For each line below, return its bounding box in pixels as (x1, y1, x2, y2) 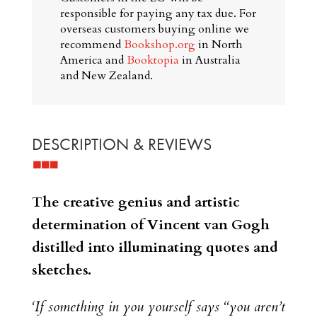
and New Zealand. (59, 68, 153, 84)
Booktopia (126, 52, 179, 69)
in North (195, 37, 243, 53)
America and (59, 52, 127, 69)
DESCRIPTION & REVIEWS (31, 134, 212, 155)
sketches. (31, 260, 91, 280)
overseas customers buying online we (59, 21, 249, 38)
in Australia (178, 52, 241, 69)
